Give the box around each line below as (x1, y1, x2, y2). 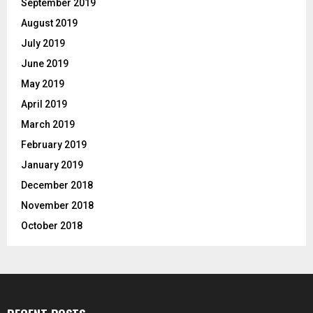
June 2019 (21, 58, 68, 70)
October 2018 (21, 220, 82, 232)
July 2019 (21, 38, 65, 50)
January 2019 (21, 159, 83, 171)
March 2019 (21, 119, 75, 131)
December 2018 (21, 180, 93, 191)
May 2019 (21, 78, 64, 90)
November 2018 (21, 200, 94, 212)
